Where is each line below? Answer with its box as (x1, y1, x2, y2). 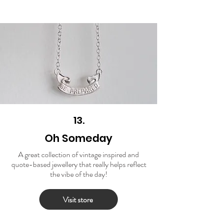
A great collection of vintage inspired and (18, 149, 139, 161)
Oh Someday (45, 131, 112, 146)
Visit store (62, 193, 93, 205)
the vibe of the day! (50, 168, 108, 180)
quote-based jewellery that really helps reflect (11, 159, 146, 170)
